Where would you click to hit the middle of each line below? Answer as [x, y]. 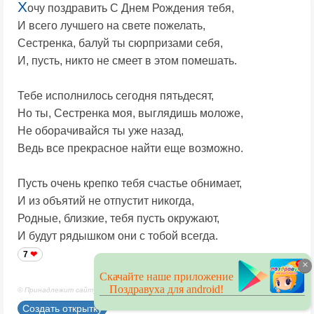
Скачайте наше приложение [166, 277]
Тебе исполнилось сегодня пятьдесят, [116, 96]
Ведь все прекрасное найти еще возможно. [130, 149]
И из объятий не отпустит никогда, [106, 201]
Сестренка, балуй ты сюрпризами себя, [120, 43]
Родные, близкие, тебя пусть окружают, [118, 219]
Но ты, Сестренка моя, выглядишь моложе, [130, 114]
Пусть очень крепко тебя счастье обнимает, [130, 184]
